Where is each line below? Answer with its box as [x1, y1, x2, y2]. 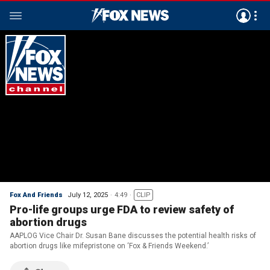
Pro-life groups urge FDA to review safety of [10, 203, 234, 216]
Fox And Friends [10, 191, 63, 199]
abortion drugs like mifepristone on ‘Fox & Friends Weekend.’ [10, 242, 209, 250]
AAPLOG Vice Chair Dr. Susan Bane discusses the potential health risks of [10, 231, 256, 240]
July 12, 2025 [67, 191, 108, 199]
